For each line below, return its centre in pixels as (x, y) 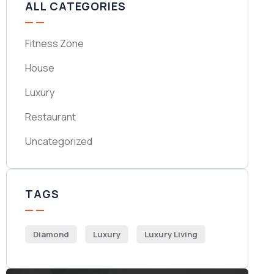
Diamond (51, 234)
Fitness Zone (55, 43)
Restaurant (51, 117)
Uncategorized (59, 141)
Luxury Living (171, 234)
